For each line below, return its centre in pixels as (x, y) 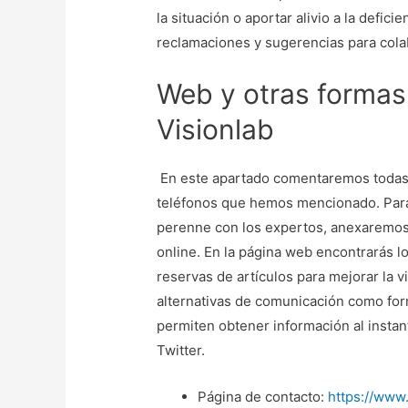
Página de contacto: (263, 397)
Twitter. (183, 351)
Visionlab (216, 130)
